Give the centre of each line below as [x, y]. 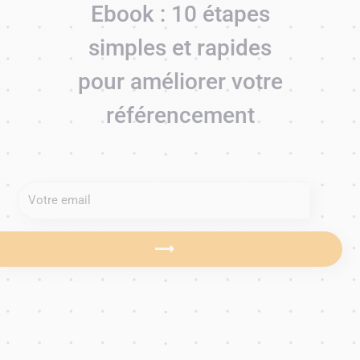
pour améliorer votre [180, 82]
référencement [180, 116]
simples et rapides [180, 48]
